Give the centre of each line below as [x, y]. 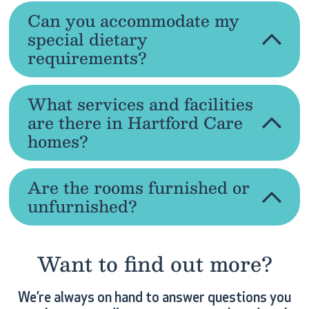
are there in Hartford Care [135, 122]
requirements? [87, 58]
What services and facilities [140, 104]
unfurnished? [82, 206]
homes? [58, 141]
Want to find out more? [154, 263]
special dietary [87, 39]
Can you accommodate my [133, 20]
